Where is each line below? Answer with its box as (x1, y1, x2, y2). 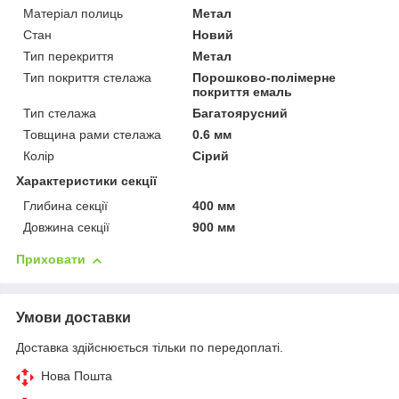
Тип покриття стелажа (23, 70, 151, 85)
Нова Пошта (41, 369, 112, 384)
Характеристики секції (16, 174, 157, 189)
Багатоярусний (192, 106, 289, 121)
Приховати (16, 252, 85, 267)
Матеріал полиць (23, 6, 123, 21)
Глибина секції (23, 199, 108, 214)
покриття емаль (192, 85, 293, 100)
